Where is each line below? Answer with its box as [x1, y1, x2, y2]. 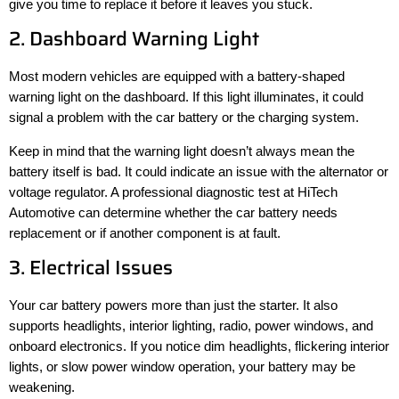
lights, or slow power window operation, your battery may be [9, 358, 355, 374]
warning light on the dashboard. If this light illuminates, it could [9, 89, 363, 105]
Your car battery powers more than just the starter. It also [9, 297, 338, 313]
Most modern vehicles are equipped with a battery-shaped [9, 69, 345, 85]
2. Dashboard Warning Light [9, 23, 259, 55]
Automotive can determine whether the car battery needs [9, 204, 338, 220]
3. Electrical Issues [9, 251, 173, 283]
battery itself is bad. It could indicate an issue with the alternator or [9, 163, 388, 179]
